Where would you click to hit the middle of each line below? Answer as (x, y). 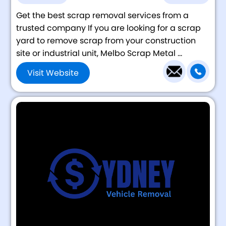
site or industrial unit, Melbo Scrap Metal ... (99, 53)
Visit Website (53, 73)
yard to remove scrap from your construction (106, 40)
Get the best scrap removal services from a (103, 15)
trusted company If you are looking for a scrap (109, 28)
